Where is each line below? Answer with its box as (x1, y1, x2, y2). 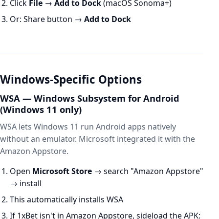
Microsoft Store (32, 166, 92, 176)
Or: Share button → (10, 14, 84, 24)
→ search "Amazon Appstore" (92, 166, 203, 176)
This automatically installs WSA (10, 194, 123, 205)
